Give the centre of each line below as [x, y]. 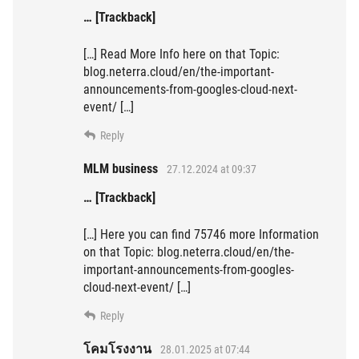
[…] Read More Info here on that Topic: [182, 54]
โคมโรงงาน [117, 349]
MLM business [121, 169]
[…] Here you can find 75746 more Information [201, 235]
